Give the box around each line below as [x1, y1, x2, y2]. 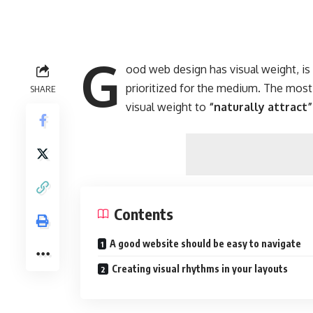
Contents [114, 203, 174, 224]
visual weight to [126, 99, 210, 114]
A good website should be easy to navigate [110, 237, 302, 249]
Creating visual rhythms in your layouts [112, 262, 289, 275]
